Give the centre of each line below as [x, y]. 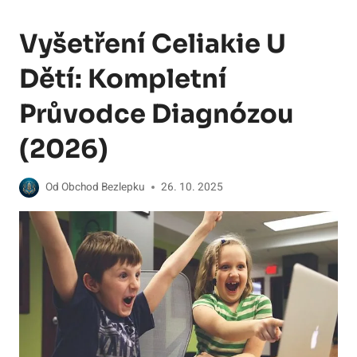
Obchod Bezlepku [104, 187]
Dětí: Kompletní [123, 79]
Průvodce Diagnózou [157, 114]
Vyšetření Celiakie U [153, 44]
